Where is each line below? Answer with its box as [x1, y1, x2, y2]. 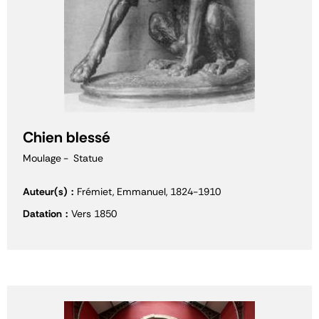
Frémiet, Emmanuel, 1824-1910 [77, 185, 221, 198]
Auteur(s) [23, 185, 68, 198]
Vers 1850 [71, 207, 117, 220]
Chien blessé [23, 127, 110, 147]
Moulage [23, 152, 61, 164]
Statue [73, 152, 103, 164]
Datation [23, 207, 62, 220]
